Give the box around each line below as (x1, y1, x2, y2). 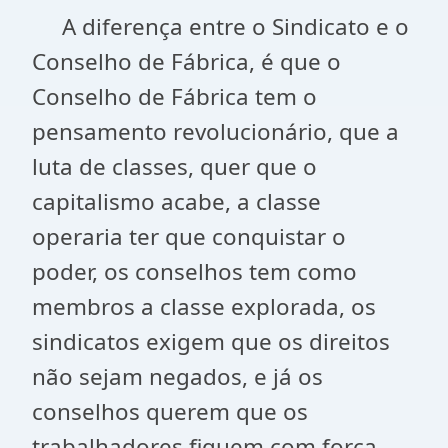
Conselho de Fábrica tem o (32, 81, 317, 112)
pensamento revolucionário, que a (32, 116, 399, 147)
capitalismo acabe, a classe (32, 186, 321, 217)
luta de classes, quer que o (32, 151, 317, 182)
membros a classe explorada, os (32, 291, 376, 322)
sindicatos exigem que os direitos (32, 326, 390, 357)
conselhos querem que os (32, 396, 308, 427)
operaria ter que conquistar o (32, 221, 346, 252)
